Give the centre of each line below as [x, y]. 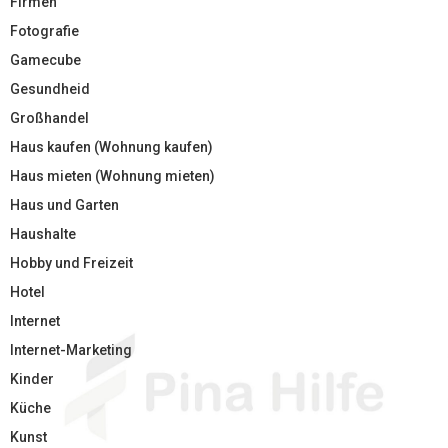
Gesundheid [50, 89]
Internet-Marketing [71, 350]
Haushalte [43, 234]
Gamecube [45, 60]
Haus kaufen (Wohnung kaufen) [111, 147]
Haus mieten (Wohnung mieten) [112, 176]
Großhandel [49, 118]
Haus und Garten [64, 205]
